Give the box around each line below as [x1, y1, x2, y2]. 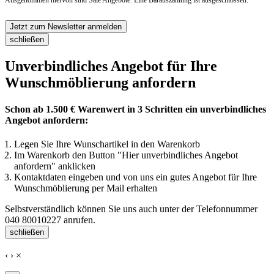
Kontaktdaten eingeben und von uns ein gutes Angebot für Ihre [14, 172, 257, 183]
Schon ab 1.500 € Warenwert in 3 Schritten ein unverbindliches [5, 104, 266, 115]
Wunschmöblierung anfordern [5, 74, 196, 91]
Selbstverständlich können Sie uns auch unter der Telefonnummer [5, 204, 257, 215]
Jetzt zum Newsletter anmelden [10, 22, 122, 32]
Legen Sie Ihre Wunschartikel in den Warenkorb [14, 139, 200, 150]
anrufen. [61, 215, 95, 226]
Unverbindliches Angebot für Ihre [5, 57, 217, 74]
